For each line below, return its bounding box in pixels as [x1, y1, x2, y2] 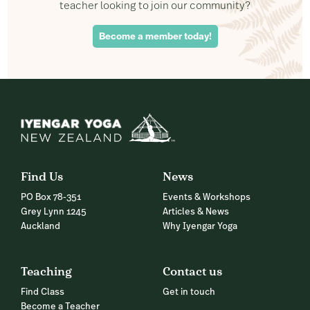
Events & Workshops [163, 193, 251, 203]
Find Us [21, 168, 63, 185]
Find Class [21, 288, 64, 298]
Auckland [21, 222, 60, 232]
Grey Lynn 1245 [21, 208, 86, 217]
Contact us [163, 263, 223, 280]
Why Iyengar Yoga [163, 222, 238, 232]
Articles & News [163, 208, 230, 217]
